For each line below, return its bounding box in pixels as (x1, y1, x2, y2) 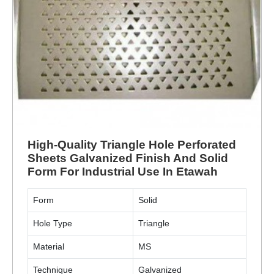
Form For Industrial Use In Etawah (28, 165, 218, 178)
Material (33, 242, 64, 251)
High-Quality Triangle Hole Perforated (28, 138, 236, 151)
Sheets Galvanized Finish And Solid (28, 152, 228, 165)
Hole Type (33, 218, 72, 228)
